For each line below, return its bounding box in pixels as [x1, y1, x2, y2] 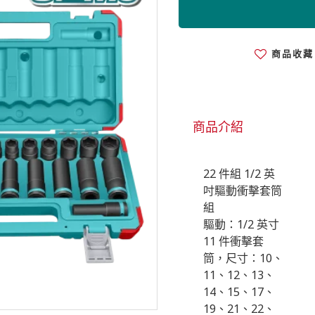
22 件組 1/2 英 [203, 166, 275, 181]
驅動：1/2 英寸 [203, 217, 279, 232]
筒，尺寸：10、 [203, 250, 283, 266]
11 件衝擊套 [203, 233, 264, 249]
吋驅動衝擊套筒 [203, 183, 282, 198]
